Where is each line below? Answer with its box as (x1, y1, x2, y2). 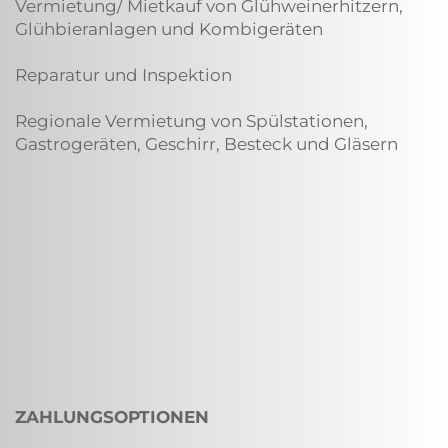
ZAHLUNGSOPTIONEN (15, 407, 209, 427)
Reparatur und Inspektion (15, 65, 232, 85)
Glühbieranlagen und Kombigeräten (15, 19, 323, 39)
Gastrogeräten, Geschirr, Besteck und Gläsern (15, 134, 398, 154)
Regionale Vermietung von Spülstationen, (15, 111, 368, 131)
